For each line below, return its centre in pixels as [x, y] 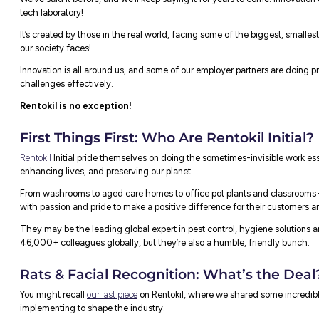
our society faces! [149, 220]
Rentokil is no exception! [175, 292]
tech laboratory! [145, 175]
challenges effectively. [163, 264]
